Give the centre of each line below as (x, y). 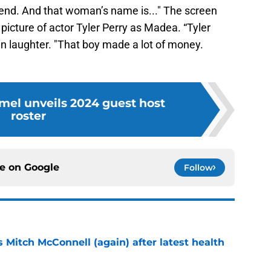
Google (42, 168)
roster (28, 116)
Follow (198, 168)
